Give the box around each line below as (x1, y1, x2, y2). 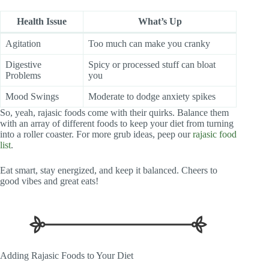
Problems (5, 70, 41, 80)
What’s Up (138, 16, 182, 26)
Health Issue (17, 16, 67, 26)
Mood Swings (5, 91, 59, 101)
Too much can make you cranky (88, 38, 210, 49)
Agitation (5, 38, 41, 49)
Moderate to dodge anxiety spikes (88, 91, 216, 101)
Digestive (5, 59, 41, 70)
